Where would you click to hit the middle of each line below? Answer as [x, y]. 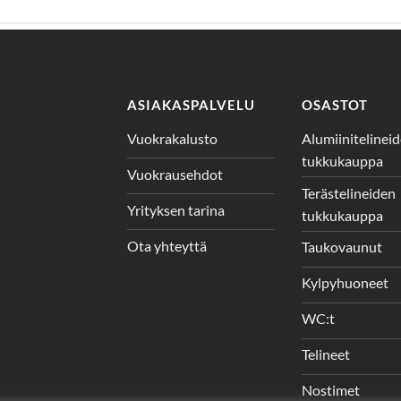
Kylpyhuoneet [345, 283]
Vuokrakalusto [172, 139]
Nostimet [330, 390]
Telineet [325, 354]
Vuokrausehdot [175, 175]
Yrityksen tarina [175, 210]
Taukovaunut [341, 247]
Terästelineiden [348, 192]
